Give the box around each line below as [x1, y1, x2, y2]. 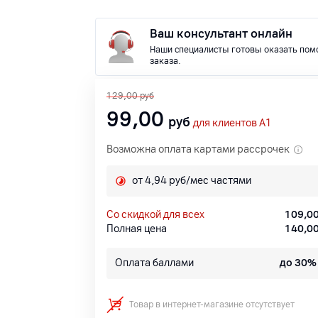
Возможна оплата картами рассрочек [106, 143, 290, 155]
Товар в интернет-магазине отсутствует [129, 300, 295, 309]
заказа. [150, 56, 181, 66]
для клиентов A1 [193, 117, 272, 129]
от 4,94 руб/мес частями [132, 175, 251, 187]
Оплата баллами [115, 257, 194, 269]
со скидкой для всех [114, 209, 204, 221]
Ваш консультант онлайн [150, 27, 292, 40]
